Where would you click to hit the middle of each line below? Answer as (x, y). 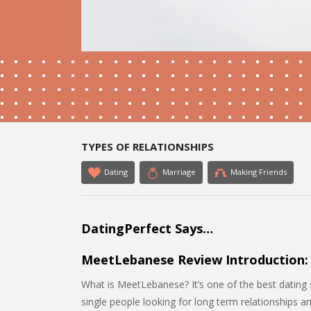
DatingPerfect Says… (147, 228)
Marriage (179, 172)
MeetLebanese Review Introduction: (195, 260)
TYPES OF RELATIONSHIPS (148, 146)
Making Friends (259, 172)
